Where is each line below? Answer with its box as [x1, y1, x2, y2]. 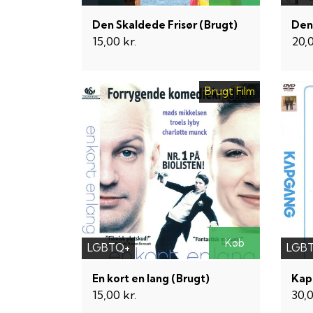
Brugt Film [204, 85, 255, 99]
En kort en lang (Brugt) [92, 271, 210, 285]
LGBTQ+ [87, 241, 130, 255]
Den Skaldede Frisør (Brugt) [92, 17, 238, 31]
